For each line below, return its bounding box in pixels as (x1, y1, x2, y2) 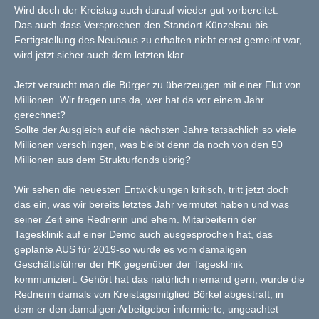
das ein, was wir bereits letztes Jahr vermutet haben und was (14, 199, 289, 211)
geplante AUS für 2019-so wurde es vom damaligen (14, 244, 246, 256)
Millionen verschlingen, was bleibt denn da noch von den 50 (14, 139, 283, 151)
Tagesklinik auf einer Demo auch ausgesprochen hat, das (14, 229, 273, 241)
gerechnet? (14, 109, 66, 121)
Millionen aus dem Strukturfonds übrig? (14, 154, 194, 166)
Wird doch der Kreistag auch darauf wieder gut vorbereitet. (14, 4, 281, 16)
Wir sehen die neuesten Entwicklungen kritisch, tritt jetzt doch (14, 184, 289, 196)
